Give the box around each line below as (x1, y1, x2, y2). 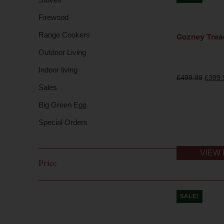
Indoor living (38, 65, 77, 74)
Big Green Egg (38, 100, 86, 109)
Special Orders (38, 117, 87, 126)
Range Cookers (38, 30, 90, 39)
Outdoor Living (38, 47, 86, 56)
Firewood (38, 12, 68, 21)
